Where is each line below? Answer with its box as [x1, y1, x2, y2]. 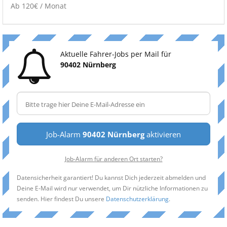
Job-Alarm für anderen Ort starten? [64, 155, 163, 163]
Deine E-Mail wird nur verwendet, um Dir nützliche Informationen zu [17, 184, 208, 192]
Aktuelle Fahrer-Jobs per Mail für [60, 49, 171, 59]
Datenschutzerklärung [106, 195, 169, 203]
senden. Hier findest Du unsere [17, 195, 106, 203]
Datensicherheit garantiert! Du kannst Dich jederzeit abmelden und [17, 173, 206, 181]
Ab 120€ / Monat [11, 1, 66, 11]
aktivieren [144, 129, 181, 139]
